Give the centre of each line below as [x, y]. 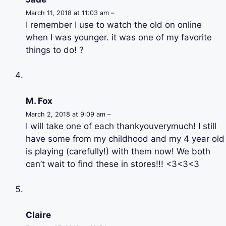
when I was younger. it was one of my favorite [119, 37]
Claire [38, 215]
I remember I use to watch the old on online [114, 24]
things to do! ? [55, 50]
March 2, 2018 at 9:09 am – [68, 114]
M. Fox [39, 101]
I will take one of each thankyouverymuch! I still [121, 126]
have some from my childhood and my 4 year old [125, 138]
